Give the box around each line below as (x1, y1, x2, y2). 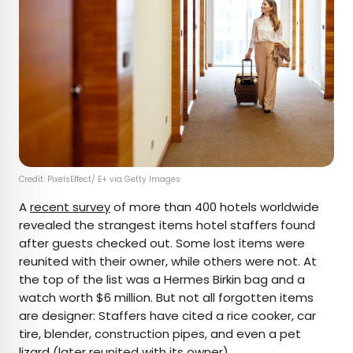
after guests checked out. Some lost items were (19, 235, 305, 252)
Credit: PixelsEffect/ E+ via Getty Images (19, 173, 183, 186)
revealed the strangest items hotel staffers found (19, 217, 315, 234)
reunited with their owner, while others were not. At (19, 253, 317, 270)
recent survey (30, 199, 110, 216)
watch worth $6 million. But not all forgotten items (19, 289, 314, 307)
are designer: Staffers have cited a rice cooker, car (19, 307, 316, 325)
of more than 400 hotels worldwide (110, 199, 319, 216)
